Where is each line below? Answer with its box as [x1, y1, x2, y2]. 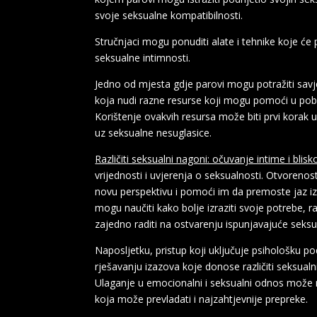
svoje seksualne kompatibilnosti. [95, 8, 243, 22]
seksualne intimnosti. [95, 50, 191, 64]
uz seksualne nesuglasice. [95, 125, 212, 139]
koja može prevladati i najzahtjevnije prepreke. [95, 292, 309, 306]
